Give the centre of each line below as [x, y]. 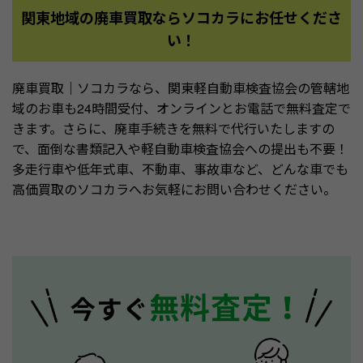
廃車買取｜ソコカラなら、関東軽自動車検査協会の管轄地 [181, 88]
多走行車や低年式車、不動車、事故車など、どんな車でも [180, 169]
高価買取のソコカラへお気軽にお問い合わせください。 [174, 189]
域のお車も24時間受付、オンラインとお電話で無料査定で [181, 108]
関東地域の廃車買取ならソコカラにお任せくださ [181, 18]
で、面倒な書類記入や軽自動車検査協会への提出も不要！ [180, 149]
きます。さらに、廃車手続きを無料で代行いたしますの [173, 128]
